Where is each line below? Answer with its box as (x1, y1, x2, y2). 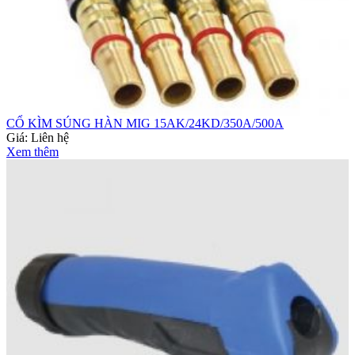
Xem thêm (6, 144, 59, 158)
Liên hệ (31, 130, 69, 144)
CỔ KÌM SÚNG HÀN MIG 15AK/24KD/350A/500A (6, 116, 284, 130)
